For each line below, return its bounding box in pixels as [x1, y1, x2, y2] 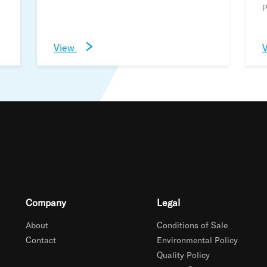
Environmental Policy [156, 235, 238, 245]
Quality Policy [156, 250, 210, 260]
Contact [26, 235, 57, 245]
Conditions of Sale [156, 220, 228, 230]
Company [26, 197, 67, 208]
